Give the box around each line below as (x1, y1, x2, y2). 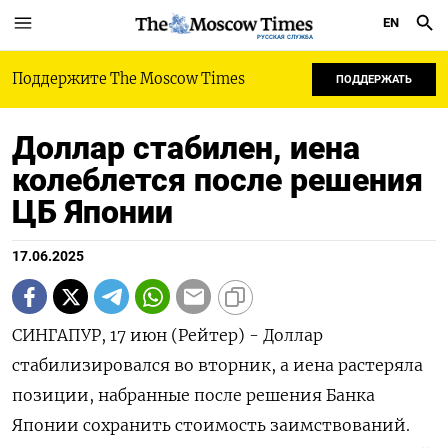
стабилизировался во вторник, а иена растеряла (12, 355, 423, 375)
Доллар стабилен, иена (12, 129, 360, 167)
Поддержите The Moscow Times (12, 70, 245, 88)
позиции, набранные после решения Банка (12, 385, 375, 405)
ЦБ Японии (12, 193, 173, 231)
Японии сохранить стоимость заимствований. (12, 415, 410, 435)
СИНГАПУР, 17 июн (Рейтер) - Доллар (12, 325, 323, 345)
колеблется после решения (12, 161, 423, 199)
